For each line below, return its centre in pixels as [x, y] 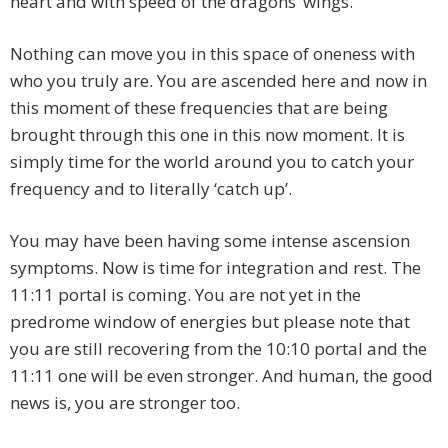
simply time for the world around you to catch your [212, 162]
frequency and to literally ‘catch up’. [151, 189]
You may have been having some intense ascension [210, 241]
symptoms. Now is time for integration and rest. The [215, 268]
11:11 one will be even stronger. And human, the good [221, 376]
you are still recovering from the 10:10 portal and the [218, 349]
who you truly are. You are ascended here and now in [218, 81]
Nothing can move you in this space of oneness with [212, 54]
